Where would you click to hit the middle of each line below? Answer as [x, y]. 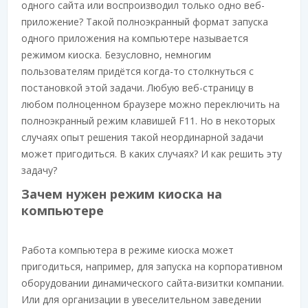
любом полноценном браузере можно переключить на [151, 104]
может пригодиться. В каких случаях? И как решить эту [152, 154]
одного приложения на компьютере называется [135, 38]
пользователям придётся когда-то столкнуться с [137, 71]
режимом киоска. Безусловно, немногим [116, 55]
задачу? [39, 170]
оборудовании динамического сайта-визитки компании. [153, 283]
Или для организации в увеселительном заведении [141, 299]
